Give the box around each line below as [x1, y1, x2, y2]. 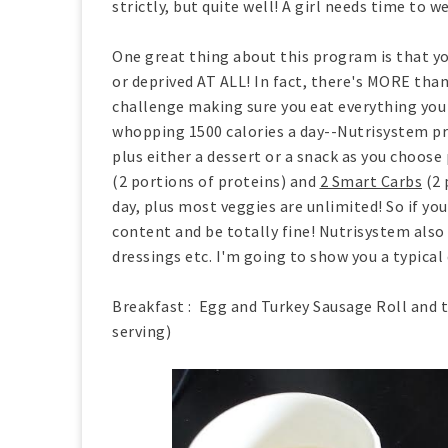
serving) [112, 321, 171, 341]
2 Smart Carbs [319, 171, 422, 191]
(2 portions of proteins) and [112, 171, 320, 191]
